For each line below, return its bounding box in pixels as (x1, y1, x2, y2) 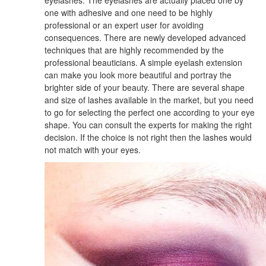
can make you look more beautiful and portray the (45, 68, 232, 81)
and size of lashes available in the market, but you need (45, 93, 254, 106)
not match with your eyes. (45, 143, 141, 156)
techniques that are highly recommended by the (45, 43, 224, 56)
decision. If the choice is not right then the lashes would (45, 131, 252, 143)
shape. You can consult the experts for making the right (45, 118, 252, 131)
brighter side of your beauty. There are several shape (45, 81, 245, 93)
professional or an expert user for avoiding (45, 18, 204, 31)
